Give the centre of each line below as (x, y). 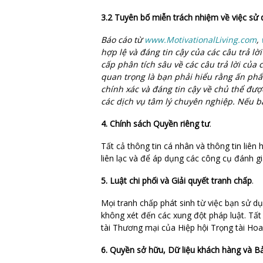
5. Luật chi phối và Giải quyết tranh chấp (176, 180)
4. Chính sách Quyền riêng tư (155, 123)
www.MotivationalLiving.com (200, 39)
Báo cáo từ (123, 39)
